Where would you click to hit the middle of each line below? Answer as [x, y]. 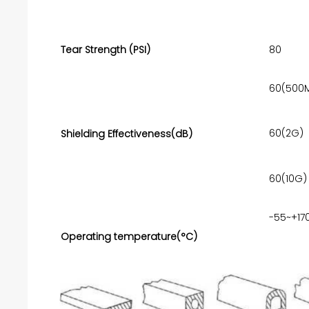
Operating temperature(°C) [129, 236]
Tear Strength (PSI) [105, 49]
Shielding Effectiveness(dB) [128, 133]
